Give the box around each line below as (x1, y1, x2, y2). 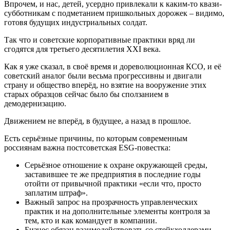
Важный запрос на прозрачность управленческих (25, 198, 198, 206)
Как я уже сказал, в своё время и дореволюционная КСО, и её (4, 62, 221, 71)
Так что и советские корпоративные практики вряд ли (4, 35, 195, 44)
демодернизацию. (4, 99, 66, 108)
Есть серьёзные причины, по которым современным (4, 134, 187, 143)
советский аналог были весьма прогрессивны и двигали (4, 71, 202, 80)
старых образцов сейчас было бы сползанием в (4, 90, 169, 99)
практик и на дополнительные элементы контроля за (25, 207, 210, 216)
